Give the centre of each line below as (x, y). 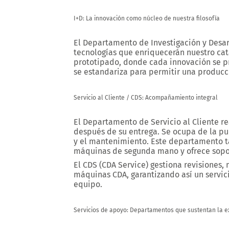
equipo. (88, 184)
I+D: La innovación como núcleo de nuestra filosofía (147, 18)
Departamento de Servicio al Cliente (151, 122)
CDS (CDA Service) (116, 165)
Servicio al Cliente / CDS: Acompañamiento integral (146, 98)
